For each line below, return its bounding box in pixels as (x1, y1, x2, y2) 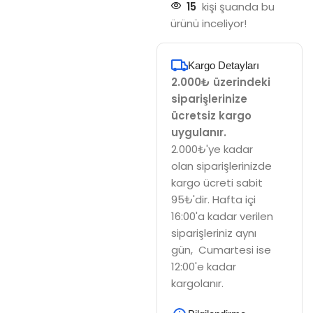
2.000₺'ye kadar (170, 141, 253, 156)
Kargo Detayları (187, 59, 259, 71)
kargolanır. (170, 275, 224, 291)
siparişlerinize (170, 91, 247, 106)
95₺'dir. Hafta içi (170, 191, 256, 207)
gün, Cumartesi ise (170, 242, 271, 257)
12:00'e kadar (170, 259, 236, 274)
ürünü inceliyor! (170, 15, 247, 31)
